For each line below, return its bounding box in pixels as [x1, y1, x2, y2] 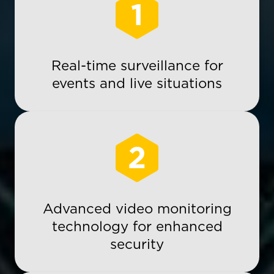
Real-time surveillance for [51, 57, 223, 73]
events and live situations [52, 75, 222, 91]
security [110, 235, 164, 252]
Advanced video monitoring [42, 200, 232, 217]
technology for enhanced [51, 218, 223, 234]
